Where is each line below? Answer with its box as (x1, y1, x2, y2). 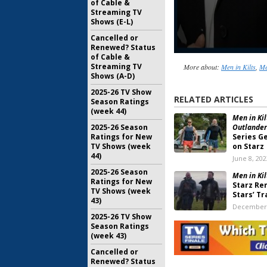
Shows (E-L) (91, 17, 133, 27)
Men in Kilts (221, 62, 256, 72)
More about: (183, 62, 221, 72)
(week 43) (91, 231, 126, 241)
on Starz (232, 141, 264, 152)
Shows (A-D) (91, 71, 135, 81)
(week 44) (91, 106, 126, 116)
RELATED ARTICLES (174, 94, 253, 105)
